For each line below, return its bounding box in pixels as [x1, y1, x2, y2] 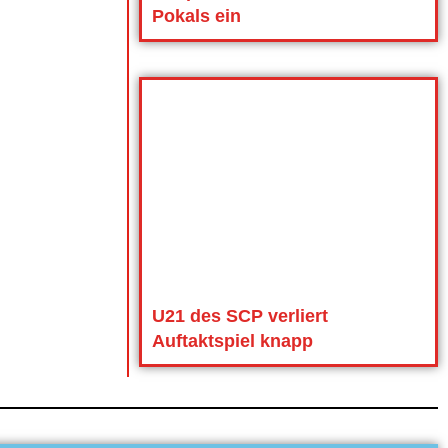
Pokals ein [151, 6, 241, 27]
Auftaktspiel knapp [151, 330, 313, 351]
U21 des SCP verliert [151, 305, 328, 326]
